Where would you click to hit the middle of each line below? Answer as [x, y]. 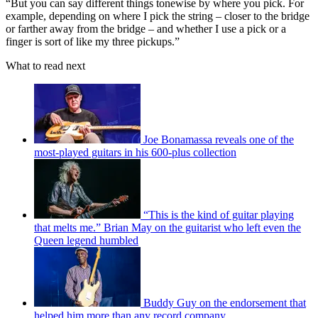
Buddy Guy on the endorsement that [225, 302]
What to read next [45, 65]
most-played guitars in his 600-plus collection [135, 152]
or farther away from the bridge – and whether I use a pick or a [146, 28]
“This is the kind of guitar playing [219, 214]
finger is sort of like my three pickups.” [93, 41]
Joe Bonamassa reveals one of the [219, 139]
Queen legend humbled [86, 240]
